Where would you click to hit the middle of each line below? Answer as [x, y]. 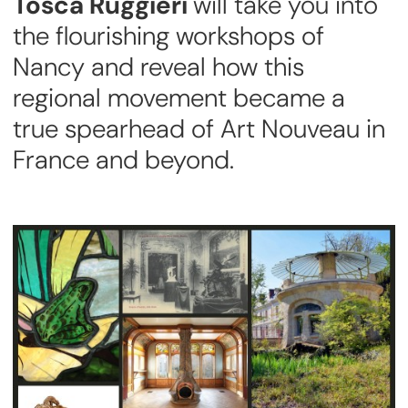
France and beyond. [123, 159]
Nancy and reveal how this [158, 66]
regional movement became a [179, 97]
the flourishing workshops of [168, 36]
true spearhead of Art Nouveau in [199, 128]
